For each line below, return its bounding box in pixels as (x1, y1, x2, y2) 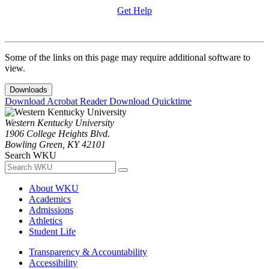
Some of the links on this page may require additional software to (5, 52, 250, 62)
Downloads (10, 85, 47, 94)
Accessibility (29, 257, 77, 268)
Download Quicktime (109, 95, 192, 106)
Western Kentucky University (5, 117, 114, 128)
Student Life (29, 226, 76, 237)
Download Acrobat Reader (5, 95, 109, 106)
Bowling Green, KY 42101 (5, 139, 106, 150)
